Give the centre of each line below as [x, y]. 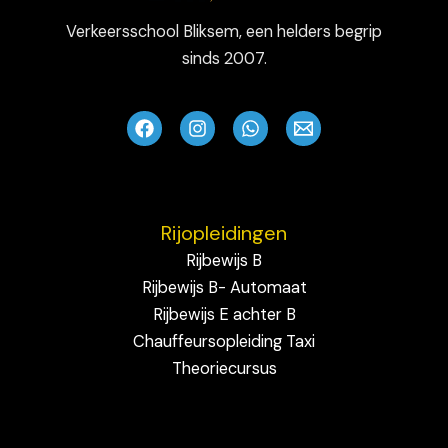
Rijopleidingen [224, 233]
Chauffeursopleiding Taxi [224, 342]
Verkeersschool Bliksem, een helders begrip [224, 32]
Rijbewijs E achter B [224, 315]
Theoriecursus [224, 369]
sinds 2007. [224, 59]
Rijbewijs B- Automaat [224, 288]
